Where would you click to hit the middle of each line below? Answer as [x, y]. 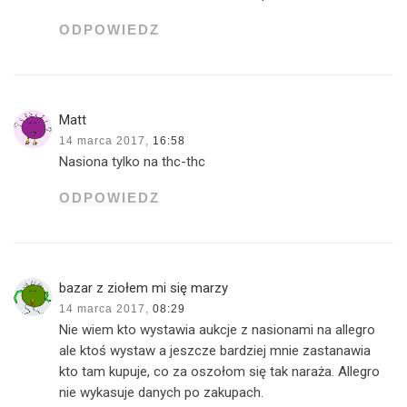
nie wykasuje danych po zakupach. [162, 392]
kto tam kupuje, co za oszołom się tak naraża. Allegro [220, 371]
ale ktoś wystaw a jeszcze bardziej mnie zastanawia [215, 350]
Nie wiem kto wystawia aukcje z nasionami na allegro [218, 329]
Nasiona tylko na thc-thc [133, 161]
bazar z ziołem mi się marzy [144, 288]
